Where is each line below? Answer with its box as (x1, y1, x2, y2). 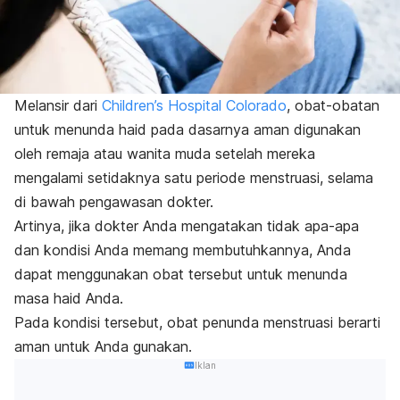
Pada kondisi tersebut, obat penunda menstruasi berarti (14, 313, 380, 332)
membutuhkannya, (188, 241, 317, 260)
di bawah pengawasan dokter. (14, 193, 213, 212)
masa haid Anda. (14, 289, 123, 308)
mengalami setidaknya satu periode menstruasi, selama (14, 169, 373, 187)
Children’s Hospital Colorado (102, 96, 287, 115)
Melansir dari (14, 96, 102, 115)
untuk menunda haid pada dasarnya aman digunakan (14, 121, 361, 139)
